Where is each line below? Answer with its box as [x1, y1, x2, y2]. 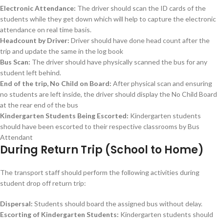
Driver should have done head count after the [69, 36, 210, 44]
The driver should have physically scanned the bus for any [30, 58, 207, 66]
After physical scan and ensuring [111, 79, 212, 88]
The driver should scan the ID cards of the [76, 4, 206, 12]
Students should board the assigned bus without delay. [33, 199, 202, 208]
